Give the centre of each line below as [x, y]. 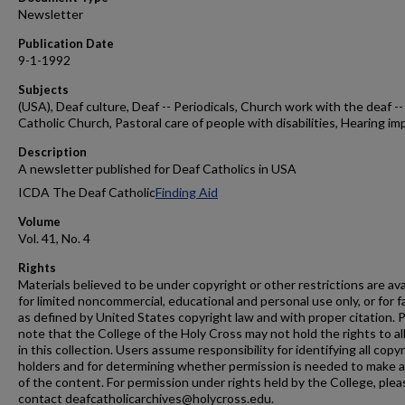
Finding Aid [187, 192]
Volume [39, 221]
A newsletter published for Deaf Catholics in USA [157, 169]
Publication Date [66, 43]
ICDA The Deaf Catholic [87, 192]
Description [52, 152]
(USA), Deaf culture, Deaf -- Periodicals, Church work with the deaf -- [211, 106]
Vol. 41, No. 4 [54, 238]
